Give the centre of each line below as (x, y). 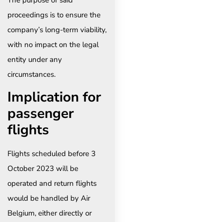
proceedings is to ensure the (54, 15)
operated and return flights (52, 183)
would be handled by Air (49, 198)
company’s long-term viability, (57, 30)
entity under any (35, 60)
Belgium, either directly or (50, 213)
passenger (41, 113)
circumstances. (31, 75)
